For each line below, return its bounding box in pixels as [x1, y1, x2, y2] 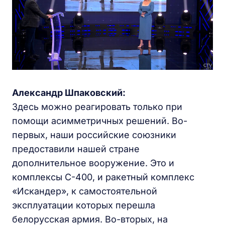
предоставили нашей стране [12, 144, 140, 155]
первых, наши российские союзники [12, 130, 176, 141]
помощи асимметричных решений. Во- [12, 116, 187, 127]
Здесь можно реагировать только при [12, 101, 182, 113]
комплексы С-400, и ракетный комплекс [12, 172, 194, 183]
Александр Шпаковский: [12, 87, 126, 98]
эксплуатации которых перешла [12, 200, 155, 211]
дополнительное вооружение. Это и [12, 158, 174, 169]
